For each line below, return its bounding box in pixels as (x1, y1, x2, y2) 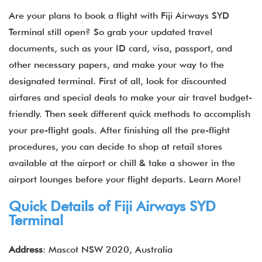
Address (9, 244, 43, 255)
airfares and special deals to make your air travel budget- (9, 92, 252, 103)
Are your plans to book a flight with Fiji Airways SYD (9, 10, 229, 21)
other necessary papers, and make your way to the (9, 59, 224, 70)
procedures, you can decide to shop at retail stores (9, 141, 222, 152)
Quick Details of (9, 198, 114, 215)
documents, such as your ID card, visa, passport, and (9, 43, 232, 54)
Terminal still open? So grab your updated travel (9, 26, 212, 37)
